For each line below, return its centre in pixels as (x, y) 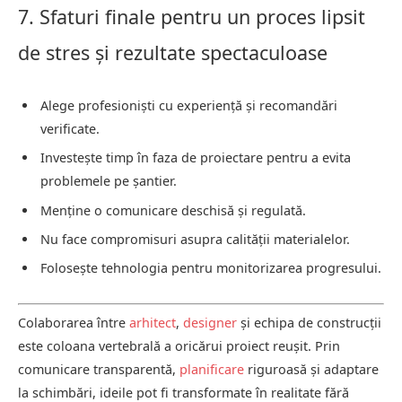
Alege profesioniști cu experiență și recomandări (189, 105)
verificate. (70, 128)
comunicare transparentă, (99, 370)
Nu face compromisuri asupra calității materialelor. (195, 239)
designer (210, 323)
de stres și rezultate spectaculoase (173, 53)
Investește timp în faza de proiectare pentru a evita (196, 158)
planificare (212, 370)
